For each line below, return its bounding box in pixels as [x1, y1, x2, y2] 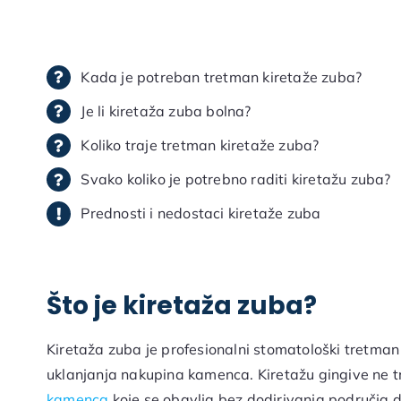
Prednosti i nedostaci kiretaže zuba [81, 204, 321, 223]
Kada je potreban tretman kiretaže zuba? [81, 67, 363, 86]
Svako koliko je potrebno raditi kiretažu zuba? [81, 170, 391, 189]
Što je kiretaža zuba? [46, 288, 317, 324]
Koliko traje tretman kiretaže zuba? [81, 136, 320, 155]
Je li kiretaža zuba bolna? [81, 101, 252, 120]
